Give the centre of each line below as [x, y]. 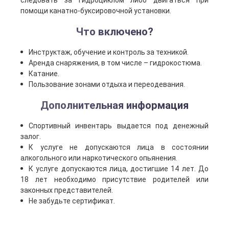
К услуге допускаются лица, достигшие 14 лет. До [119, 169]
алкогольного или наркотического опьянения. [99, 158]
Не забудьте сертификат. [72, 201]
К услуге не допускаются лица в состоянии [119, 147]
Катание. [44, 74]
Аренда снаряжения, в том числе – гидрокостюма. [115, 63]
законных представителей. [67, 190]
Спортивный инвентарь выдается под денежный [119, 126]
